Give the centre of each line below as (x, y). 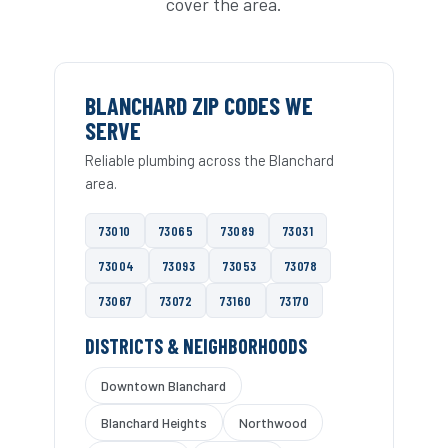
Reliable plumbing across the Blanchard (209, 160)
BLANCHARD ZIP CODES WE (199, 106)
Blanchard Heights (154, 423)
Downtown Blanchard (163, 386)
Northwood (273, 423)
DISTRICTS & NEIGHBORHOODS (196, 346)
